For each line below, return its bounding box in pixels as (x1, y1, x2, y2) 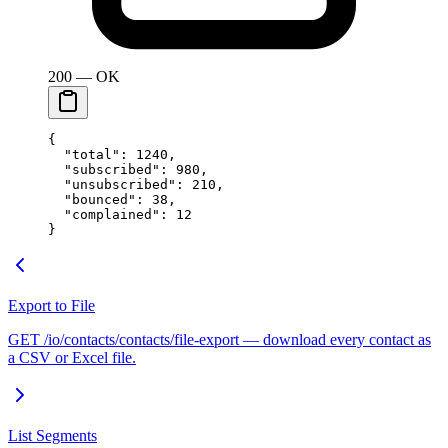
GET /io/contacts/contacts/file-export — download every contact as (8, 330, 431, 348)
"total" (48, 146, 120, 162)
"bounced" (48, 191, 136, 207)
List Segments (8, 426, 97, 444)
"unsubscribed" (48, 176, 176, 192)
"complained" (48, 206, 160, 222)
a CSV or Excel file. (8, 348, 136, 366)
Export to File (8, 296, 95, 314)
